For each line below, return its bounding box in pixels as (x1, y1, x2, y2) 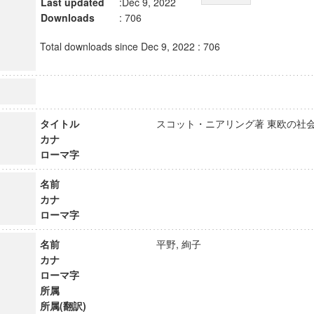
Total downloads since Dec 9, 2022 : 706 (39, 39, 220, 53)
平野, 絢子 (156, 237, 214, 251)
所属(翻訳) (39, 299, 86, 313)
